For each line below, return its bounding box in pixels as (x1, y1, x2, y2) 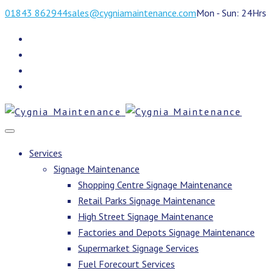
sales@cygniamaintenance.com (68, 7, 196, 19)
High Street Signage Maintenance (78, 210, 213, 222)
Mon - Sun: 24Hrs (196, 7, 266, 19)
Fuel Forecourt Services (78, 258, 175, 270)
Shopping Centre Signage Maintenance (78, 179, 232, 191)
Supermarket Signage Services (78, 242, 199, 254)
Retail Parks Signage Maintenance (78, 194, 215, 207)
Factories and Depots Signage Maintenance (78, 226, 255, 238)
